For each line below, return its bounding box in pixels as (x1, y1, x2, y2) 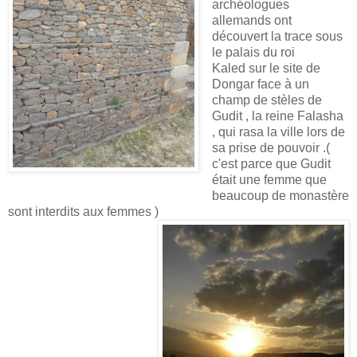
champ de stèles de (212, 93, 322, 108)
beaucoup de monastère (212, 189, 349, 203)
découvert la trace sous (212, 29, 343, 44)
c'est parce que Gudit (212, 157, 331, 171)
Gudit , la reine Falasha (212, 109, 343, 124)
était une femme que (212, 173, 327, 187)
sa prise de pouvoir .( (212, 141, 330, 155)
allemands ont (212, 14, 292, 28)
